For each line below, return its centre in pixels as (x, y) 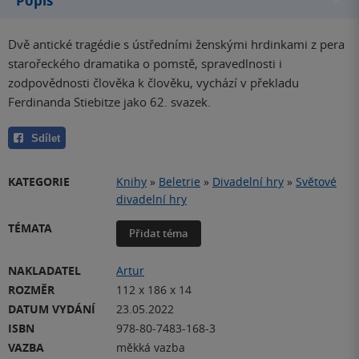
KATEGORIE (39, 182)
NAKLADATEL (44, 271)
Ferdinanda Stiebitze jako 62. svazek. (109, 102)
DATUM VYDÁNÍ (52, 309)
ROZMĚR (31, 290)
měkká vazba (151, 348)
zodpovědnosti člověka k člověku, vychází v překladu (153, 83)
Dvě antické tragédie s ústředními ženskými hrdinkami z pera (176, 44)
